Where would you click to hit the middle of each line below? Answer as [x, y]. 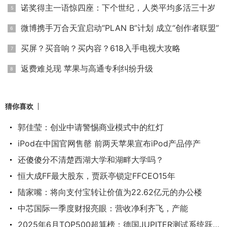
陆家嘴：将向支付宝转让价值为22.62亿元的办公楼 [110, 192]
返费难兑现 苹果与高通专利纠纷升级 [87, 68]
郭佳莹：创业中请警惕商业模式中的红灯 [91, 127]
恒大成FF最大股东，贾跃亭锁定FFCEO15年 [97, 176]
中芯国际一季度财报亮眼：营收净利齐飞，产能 [103, 208]
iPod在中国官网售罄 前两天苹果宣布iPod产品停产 [109, 143]
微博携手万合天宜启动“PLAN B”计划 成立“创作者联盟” [120, 28]
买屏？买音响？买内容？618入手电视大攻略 [101, 48]
